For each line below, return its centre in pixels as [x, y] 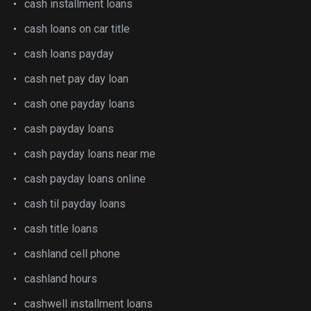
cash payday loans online [85, 179]
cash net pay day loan [76, 79]
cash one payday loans [79, 104]
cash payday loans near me [90, 154]
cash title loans [61, 229]
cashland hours [61, 279]
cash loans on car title [77, 29]
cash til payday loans [75, 204]
